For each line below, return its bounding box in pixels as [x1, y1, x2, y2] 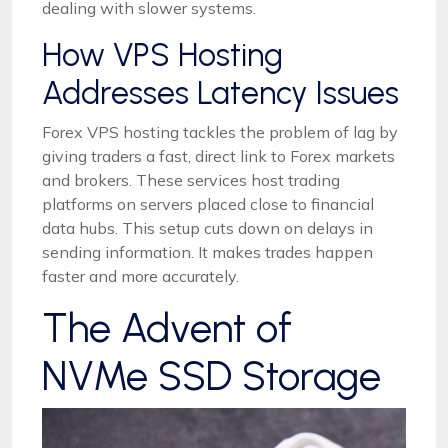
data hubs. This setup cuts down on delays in [42, 217, 373, 238]
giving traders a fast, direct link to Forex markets [42, 145, 395, 166]
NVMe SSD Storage [42, 351, 381, 400]
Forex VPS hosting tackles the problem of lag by [42, 121, 398, 142]
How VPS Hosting [42, 35, 283, 74]
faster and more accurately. [42, 265, 239, 286]
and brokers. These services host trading [42, 169, 340, 190]
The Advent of [42, 303, 292, 352]
